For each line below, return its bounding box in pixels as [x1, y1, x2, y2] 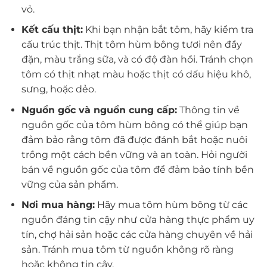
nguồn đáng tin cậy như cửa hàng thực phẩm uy [21, 214, 254, 226]
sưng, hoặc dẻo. [21, 83, 96, 95]
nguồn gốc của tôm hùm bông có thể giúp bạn [21, 119, 248, 131]
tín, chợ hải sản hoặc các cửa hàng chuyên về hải [21, 229, 253, 241]
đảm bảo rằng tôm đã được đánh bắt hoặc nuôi [21, 133, 247, 145]
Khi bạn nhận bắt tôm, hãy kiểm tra [82, 24, 253, 36]
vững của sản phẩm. [21, 178, 118, 190]
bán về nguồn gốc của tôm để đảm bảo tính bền [21, 163, 254, 175]
